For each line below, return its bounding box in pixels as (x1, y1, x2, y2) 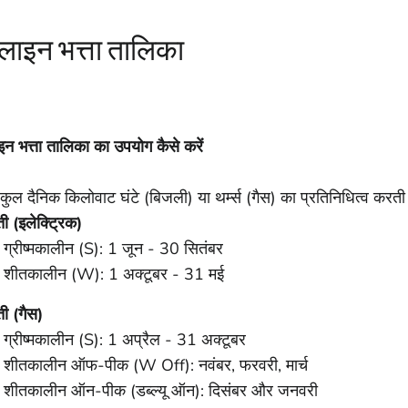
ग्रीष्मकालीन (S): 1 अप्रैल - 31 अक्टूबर (4, 328, 246, 351)
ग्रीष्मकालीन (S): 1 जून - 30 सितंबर (4, 237, 223, 260)
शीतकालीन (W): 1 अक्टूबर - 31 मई (4, 262, 224, 285)
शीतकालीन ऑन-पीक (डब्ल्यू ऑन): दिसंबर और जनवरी (4, 379, 318, 402)
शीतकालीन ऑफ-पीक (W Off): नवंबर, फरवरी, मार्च (4, 353, 308, 376)
